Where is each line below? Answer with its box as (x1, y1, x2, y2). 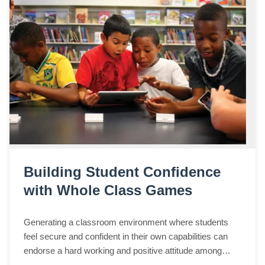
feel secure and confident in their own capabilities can (24, 231, 228, 241)
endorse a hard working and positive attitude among (24, 245, 222, 256)
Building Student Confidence (24, 163, 221, 180)
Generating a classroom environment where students (24, 217, 228, 227)
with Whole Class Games (24, 182, 192, 198)
